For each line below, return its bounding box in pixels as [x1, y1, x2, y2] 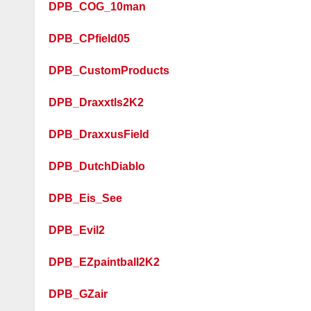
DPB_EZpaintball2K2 [49, 256, 160, 268]
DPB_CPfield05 [49, 33, 130, 44]
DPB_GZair [49, 288, 108, 300]
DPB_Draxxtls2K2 [49, 96, 144, 108]
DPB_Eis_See [49, 192, 122, 204]
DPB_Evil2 [49, 224, 105, 236]
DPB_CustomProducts [49, 65, 169, 76]
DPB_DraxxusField [49, 128, 149, 140]
